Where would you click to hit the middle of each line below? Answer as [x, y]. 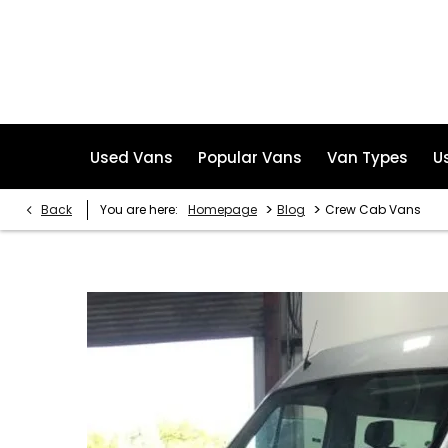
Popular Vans [249, 158]
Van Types [367, 158]
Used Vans [131, 158]
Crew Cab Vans [373, 209]
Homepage [222, 209]
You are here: [139, 209]
